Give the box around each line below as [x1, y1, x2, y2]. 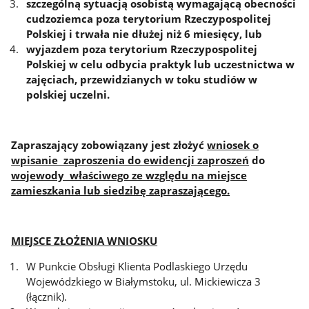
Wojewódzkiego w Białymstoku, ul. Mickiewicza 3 [26, 274, 261, 288]
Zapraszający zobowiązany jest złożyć [11, 137, 208, 152]
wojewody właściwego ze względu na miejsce [11, 168, 248, 182]
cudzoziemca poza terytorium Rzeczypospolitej [26, 11, 272, 26]
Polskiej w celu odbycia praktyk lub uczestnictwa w [26, 57, 295, 71]
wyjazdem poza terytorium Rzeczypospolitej [26, 41, 258, 56]
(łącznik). [26, 289, 68, 303]
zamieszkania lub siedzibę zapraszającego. [11, 183, 230, 197]
